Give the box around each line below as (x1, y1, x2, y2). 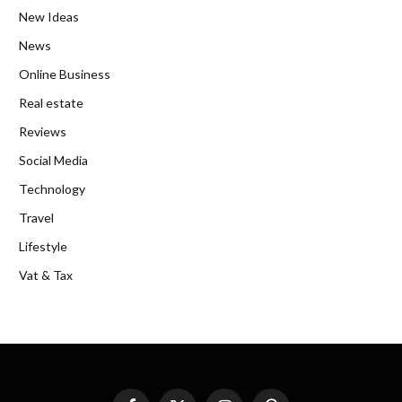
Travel (19, 209, 54, 225)
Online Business (19, 66, 110, 82)
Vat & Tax (19, 267, 73, 283)
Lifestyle (19, 238, 67, 254)
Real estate (19, 94, 83, 110)
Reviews (19, 123, 66, 139)
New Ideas (19, 8, 79, 24)
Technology (19, 180, 85, 197)
